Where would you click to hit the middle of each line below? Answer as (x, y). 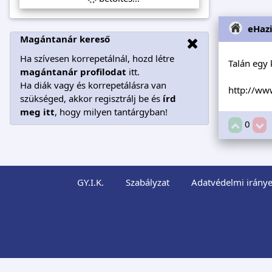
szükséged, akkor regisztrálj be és (91, 98)
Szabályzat (147, 182)
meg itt (37, 111)
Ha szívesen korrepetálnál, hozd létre (97, 58)
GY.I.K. (90, 182)
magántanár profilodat (73, 71)
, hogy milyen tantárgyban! (111, 111)
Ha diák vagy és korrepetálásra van (93, 85)
